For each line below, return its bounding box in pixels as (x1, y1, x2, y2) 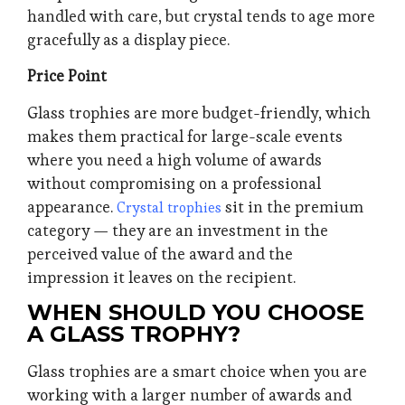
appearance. (27, 196, 117, 217)
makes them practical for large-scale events (27, 126, 343, 146)
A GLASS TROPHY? (27, 321, 240, 348)
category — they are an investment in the (27, 220, 328, 240)
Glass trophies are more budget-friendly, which (27, 102, 371, 123)
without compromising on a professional (27, 173, 321, 193)
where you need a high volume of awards (27, 149, 322, 170)
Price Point (27, 66, 107, 87)
